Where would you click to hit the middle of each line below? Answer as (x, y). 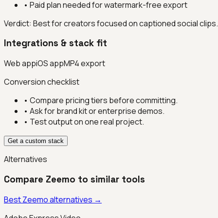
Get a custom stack (36, 141)
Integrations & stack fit (55, 43)
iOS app (50, 64)
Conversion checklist (42, 82)
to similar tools (110, 179)
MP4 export (84, 64)
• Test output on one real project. (84, 122)
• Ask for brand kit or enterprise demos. (94, 111)
